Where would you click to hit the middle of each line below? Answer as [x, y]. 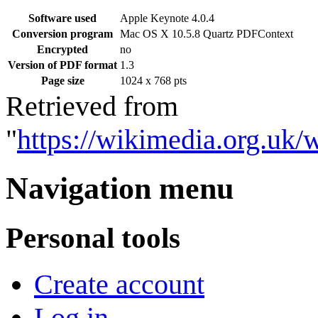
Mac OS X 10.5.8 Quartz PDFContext [207, 33]
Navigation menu [120, 188]
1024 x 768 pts [153, 80]
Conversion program [62, 33]
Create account [119, 285]
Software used [62, 18]
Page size [62, 80]
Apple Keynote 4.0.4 [167, 18]
